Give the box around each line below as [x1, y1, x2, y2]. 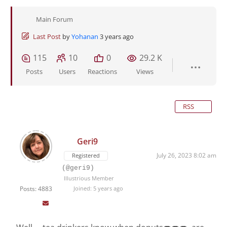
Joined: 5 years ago [71, 184, 123, 193]
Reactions [88, 67, 117, 77]
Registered [72, 152, 100, 160]
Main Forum [36, 15, 73, 24]
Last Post [33, 32, 61, 42]
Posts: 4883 [20, 184, 52, 194]
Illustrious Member [64, 174, 114, 182]
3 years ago [100, 32, 134, 42]
